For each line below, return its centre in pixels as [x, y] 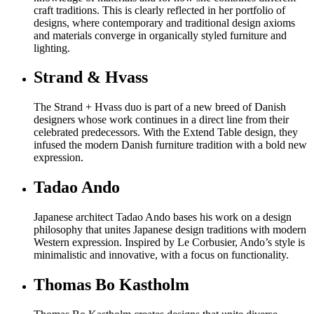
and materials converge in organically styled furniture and [160, 35]
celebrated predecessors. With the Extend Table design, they [166, 132]
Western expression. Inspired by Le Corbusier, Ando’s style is [169, 243]
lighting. [52, 48]
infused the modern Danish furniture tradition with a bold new [170, 145]
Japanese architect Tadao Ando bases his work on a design [163, 217]
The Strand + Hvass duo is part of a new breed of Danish [160, 107]
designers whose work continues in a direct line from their [161, 120]
